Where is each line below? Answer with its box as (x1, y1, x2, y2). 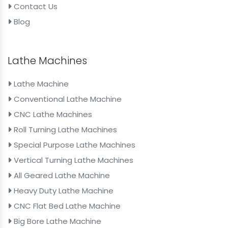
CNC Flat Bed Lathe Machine (12, 200, 121, 211)
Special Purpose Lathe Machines (12, 139, 135, 150)
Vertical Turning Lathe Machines (12, 154, 133, 165)
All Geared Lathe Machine (12, 169, 110, 181)
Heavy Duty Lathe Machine (12, 185, 113, 196)
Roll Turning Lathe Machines (12, 124, 117, 135)
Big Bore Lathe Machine (12, 215, 101, 226)
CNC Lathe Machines (12, 108, 92, 120)
